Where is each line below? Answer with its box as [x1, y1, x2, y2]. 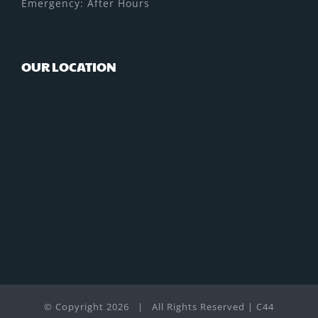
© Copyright [44, 300, 106, 314]
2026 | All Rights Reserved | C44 [106, 300, 274, 314]
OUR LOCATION [21, 57, 116, 76]
